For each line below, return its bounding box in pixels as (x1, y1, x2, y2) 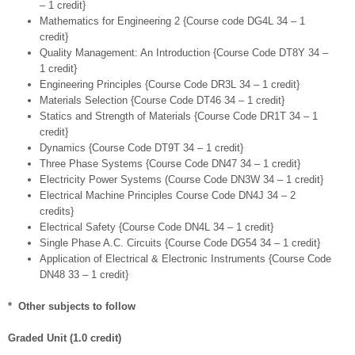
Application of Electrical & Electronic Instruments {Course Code (40, 253, 331, 265)
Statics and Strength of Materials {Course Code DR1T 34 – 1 (40, 110, 318, 123)
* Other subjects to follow (8, 300, 136, 313)
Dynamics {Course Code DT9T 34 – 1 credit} (40, 142, 243, 155)
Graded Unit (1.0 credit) (8, 332, 121, 345)
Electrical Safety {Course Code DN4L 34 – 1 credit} (40, 221, 273, 234)
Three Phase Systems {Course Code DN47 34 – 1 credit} (40, 158, 300, 170)
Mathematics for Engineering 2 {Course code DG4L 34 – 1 (40, 15, 305, 28)
